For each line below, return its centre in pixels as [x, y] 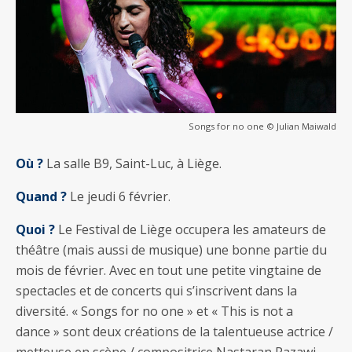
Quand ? [41, 196]
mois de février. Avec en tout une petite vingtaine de [169, 270]
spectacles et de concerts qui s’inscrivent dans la [156, 290]
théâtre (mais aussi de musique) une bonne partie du [171, 249]
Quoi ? [35, 229]
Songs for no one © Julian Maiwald [262, 126]
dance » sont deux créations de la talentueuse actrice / [174, 331]
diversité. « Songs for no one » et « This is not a [154, 311]
